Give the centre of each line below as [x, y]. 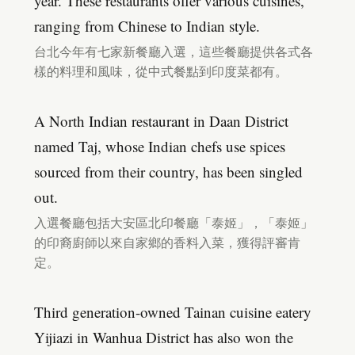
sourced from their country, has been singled [168, 172]
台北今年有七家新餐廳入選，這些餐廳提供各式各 [174, 52]
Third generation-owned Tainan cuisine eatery [173, 312]
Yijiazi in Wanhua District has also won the [164, 337]
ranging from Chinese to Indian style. [147, 26]
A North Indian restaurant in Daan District [161, 121]
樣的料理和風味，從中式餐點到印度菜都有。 [161, 71]
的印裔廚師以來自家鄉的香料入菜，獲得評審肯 [167, 242]
